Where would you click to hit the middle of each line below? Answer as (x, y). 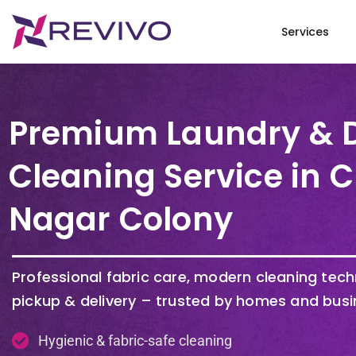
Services (305, 32)
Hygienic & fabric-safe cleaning (135, 341)
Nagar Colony (120, 219)
